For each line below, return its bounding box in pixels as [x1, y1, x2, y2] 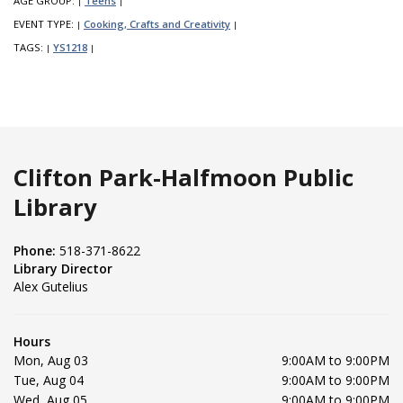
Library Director [13, 259, 112, 277]
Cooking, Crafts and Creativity [84, 16, 230, 31]
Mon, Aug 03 [13, 351, 88, 369]
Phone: [13, 241, 59, 259]
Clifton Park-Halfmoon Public [13, 161, 354, 193]
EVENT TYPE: [13, 16, 76, 31]
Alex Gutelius [13, 277, 88, 295]
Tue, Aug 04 [13, 371, 84, 389]
